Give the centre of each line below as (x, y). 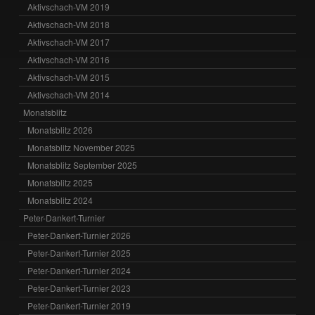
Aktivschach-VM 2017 (69, 42)
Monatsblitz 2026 (60, 130)
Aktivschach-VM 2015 (69, 77)
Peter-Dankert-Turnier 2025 (79, 253)
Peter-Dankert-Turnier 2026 (79, 236)
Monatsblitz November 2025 (82, 148)
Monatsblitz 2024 (60, 200)
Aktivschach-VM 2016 (69, 60)
